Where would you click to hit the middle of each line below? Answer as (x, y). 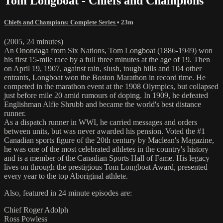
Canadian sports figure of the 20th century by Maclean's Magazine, (109, 140)
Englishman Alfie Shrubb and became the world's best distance (103, 104)
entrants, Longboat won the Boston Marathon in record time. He (105, 77)
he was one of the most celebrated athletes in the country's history (106, 149)
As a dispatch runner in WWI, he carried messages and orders (101, 122)
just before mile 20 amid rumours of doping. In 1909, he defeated (106, 95)
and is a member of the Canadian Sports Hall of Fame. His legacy (107, 158)
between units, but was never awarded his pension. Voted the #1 (105, 131)
